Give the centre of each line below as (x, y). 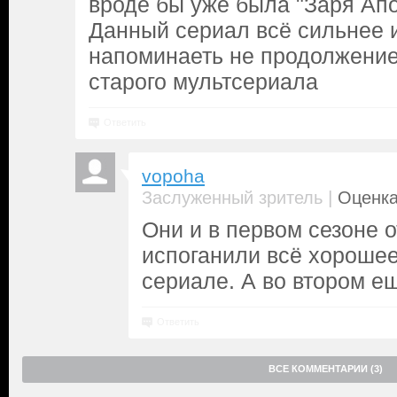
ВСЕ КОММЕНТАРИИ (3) (326, 369)
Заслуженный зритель (232, 198)
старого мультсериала (203, 82)
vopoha (173, 176)
